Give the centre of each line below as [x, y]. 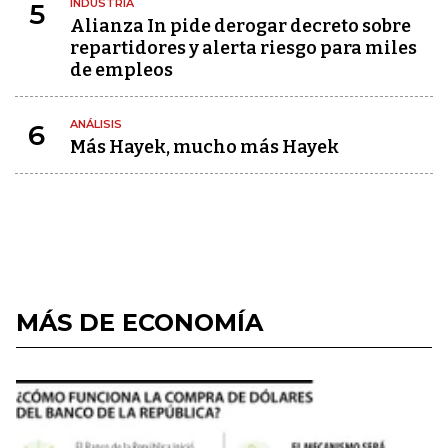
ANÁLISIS [96, 124]
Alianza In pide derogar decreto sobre [240, 26]
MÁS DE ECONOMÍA [139, 322]
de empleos [121, 70]
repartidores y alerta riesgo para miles [243, 48]
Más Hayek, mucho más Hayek [204, 147]
